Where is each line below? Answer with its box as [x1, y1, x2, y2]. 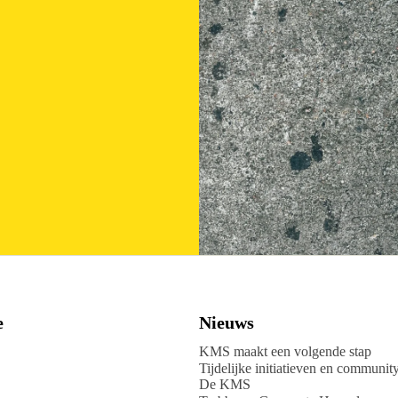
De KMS [199, 376, 251, 392]
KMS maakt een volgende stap [199, 344, 372, 360]
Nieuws [199, 313, 255, 333]
